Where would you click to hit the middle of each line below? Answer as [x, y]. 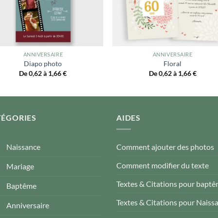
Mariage [20, 166]
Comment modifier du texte [163, 165]
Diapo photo [43, 64]
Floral [173, 64]
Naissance [23, 147]
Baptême [21, 186]
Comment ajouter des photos [165, 147]
